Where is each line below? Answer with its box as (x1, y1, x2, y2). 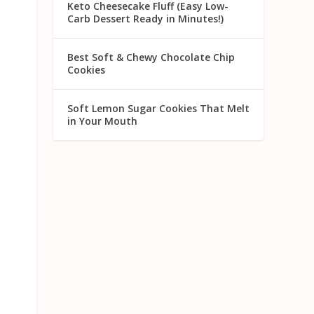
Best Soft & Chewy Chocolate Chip (67, 50, 235, 64)
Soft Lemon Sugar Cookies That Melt (67, 102, 250, 116)
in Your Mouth (67, 114, 137, 128)
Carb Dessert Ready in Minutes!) (67, 12, 224, 26)
